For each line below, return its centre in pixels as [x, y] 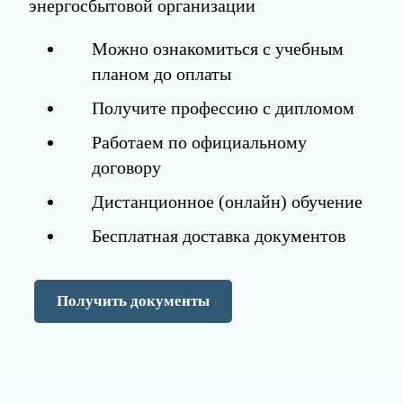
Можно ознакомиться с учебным [217, 49]
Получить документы [133, 301]
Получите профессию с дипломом [223, 108]
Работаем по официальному [199, 143]
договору [126, 168]
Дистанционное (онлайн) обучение [227, 202]
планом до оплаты [161, 74]
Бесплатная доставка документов [218, 236]
